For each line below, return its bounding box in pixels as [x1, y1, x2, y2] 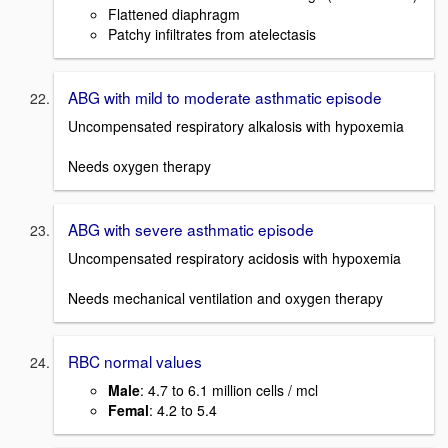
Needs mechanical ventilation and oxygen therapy [68, 287, 383, 308]
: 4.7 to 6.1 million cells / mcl [140, 379, 318, 400]
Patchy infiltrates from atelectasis [108, 24, 316, 45]
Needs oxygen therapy [68, 156, 211, 177]
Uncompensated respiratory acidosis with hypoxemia [68, 247, 401, 268]
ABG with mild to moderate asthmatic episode [68, 86, 382, 109]
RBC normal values [68, 349, 202, 372]
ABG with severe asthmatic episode [68, 218, 314, 241]
